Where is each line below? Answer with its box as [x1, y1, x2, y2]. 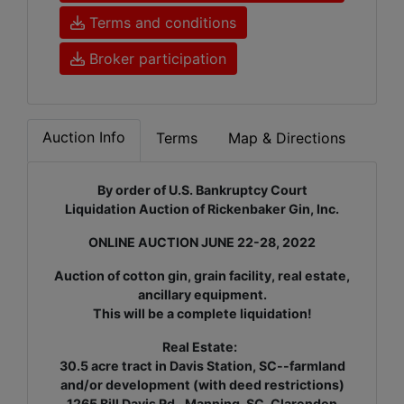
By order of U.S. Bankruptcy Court [96, 181, 308, 197]
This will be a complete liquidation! [92, 305, 312, 321]
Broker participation [85, 49, 226, 68]
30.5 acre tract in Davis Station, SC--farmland [59, 357, 345, 373]
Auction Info [42, 127, 125, 146]
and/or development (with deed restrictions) [60, 376, 344, 392]
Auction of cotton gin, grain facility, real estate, [54, 267, 350, 283]
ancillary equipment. [137, 286, 267, 302]
